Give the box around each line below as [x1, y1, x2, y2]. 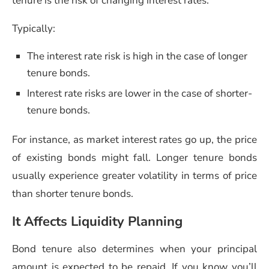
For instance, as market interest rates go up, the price [12, 132, 257, 147]
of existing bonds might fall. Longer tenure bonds [12, 150, 257, 165]
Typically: [12, 21, 55, 35]
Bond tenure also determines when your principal [12, 241, 257, 256]
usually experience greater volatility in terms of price [12, 168, 257, 183]
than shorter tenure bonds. [12, 186, 133, 201]
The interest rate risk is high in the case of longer [27, 49, 247, 63]
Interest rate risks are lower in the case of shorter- [27, 86, 252, 100]
